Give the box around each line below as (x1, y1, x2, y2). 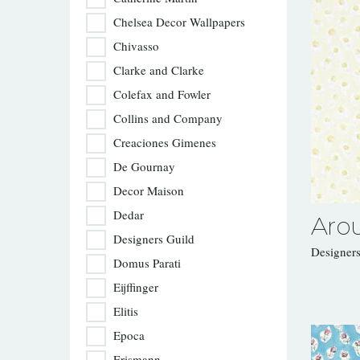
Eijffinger (113, 279, 158, 295)
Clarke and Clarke (113, 62, 204, 78)
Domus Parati (113, 255, 181, 271)
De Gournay (113, 158, 175, 174)
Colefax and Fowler (113, 86, 211, 102)
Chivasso (113, 38, 159, 54)
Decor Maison (113, 182, 184, 198)
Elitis (113, 303, 138, 319)
